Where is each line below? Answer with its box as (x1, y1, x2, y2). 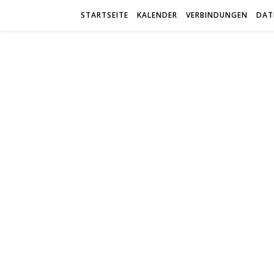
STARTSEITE (81, 10, 128, 20)
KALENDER (137, 10, 177, 20)
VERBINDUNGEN (186, 10, 248, 20)
